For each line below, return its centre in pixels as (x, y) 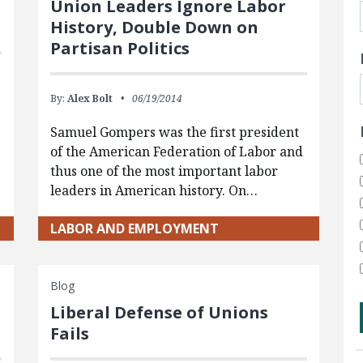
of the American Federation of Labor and (176, 151)
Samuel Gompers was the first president (174, 132)
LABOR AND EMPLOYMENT (134, 228)
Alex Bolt (90, 98)
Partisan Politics (120, 48)
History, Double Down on (154, 27)
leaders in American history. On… (154, 190)
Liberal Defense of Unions (159, 312)
